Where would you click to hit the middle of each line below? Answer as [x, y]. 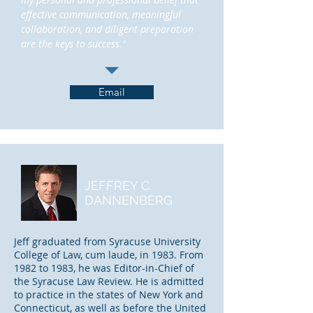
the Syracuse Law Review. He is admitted [109, 281]
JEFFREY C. [118, 185]
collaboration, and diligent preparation [107, 29]
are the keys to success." [73, 44]
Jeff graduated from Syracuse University [107, 241]
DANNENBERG [129, 200]
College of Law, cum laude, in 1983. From [109, 255]
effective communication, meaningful [101, 14]
